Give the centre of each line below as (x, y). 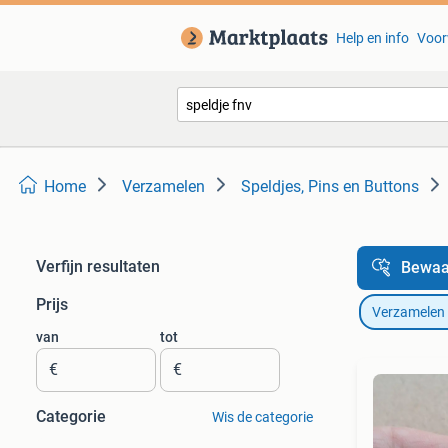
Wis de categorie (262, 417)
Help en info (372, 38)
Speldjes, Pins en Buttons (330, 186)
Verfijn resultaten (98, 266)
